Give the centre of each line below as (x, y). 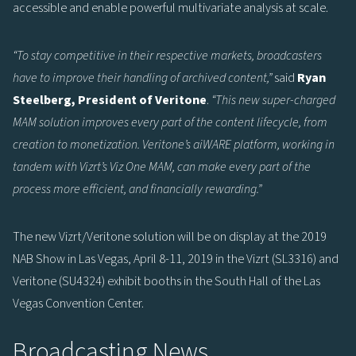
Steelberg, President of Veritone (110, 100)
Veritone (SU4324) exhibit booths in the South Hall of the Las (166, 281)
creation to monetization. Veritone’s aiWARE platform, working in (174, 144)
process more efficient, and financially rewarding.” (137, 189)
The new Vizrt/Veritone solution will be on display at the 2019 (170, 236)
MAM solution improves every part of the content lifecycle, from (170, 122)
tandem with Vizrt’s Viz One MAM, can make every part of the (162, 166)
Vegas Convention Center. (78, 303)
